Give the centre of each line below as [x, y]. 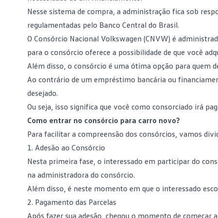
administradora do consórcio [85, 175]
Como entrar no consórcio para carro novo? [104, 120]
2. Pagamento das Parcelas [72, 202]
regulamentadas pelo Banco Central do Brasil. [103, 25]
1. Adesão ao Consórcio [66, 147]
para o [39, 52]
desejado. [43, 93]
